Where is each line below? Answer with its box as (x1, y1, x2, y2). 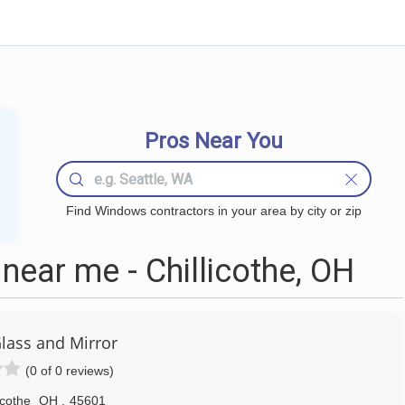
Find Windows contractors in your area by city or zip (65, 203, 362, 218)
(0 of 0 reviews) (24, 363, 114, 378)
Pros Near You (144, 128, 283, 154)
